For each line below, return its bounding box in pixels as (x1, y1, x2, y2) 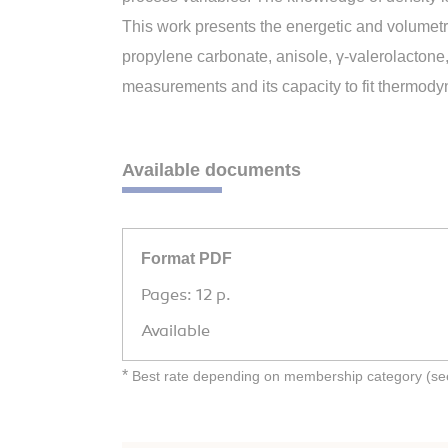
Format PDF (141, 249, 232, 267)
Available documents (122, 160, 301, 180)
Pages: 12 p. (141, 284, 231, 305)
